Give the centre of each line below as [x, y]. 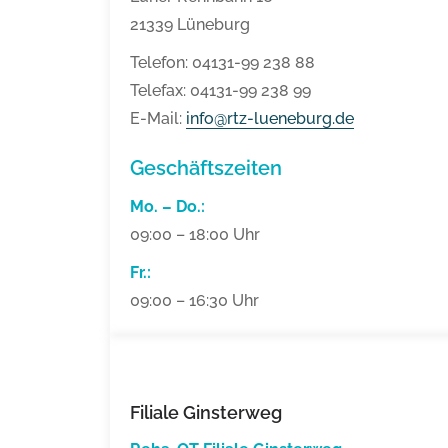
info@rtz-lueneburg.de [270, 119]
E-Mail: [158, 119]
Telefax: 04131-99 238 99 [220, 91]
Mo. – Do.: [169, 207]
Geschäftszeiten [206, 168]
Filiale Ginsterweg [206, 413]
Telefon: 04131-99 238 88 [222, 63]
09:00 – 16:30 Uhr [194, 301]
